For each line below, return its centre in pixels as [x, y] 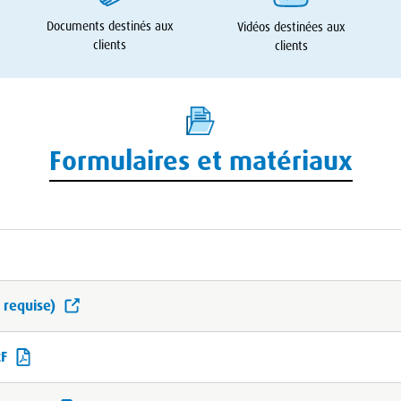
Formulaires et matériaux [200, 161]
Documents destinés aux [110, 26]
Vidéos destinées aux [291, 26]
